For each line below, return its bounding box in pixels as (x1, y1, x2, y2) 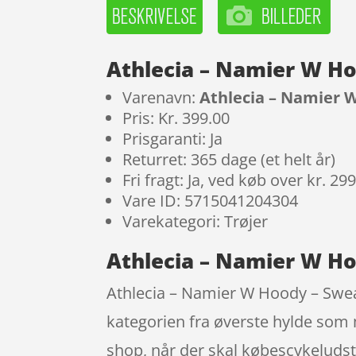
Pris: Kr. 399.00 (122, 107, 230, 130)
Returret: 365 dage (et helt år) (122, 149, 336, 171)
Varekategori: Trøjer (122, 211, 269, 233)
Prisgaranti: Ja (122, 128, 223, 150)
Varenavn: (122, 87, 200, 109)
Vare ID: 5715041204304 (122, 190, 299, 212)
